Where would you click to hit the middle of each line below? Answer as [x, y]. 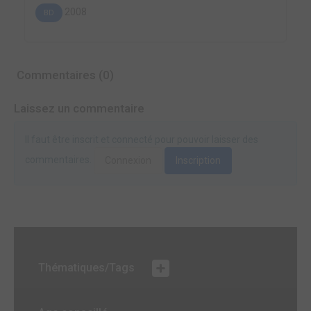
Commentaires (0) [64, 75]
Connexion [128, 160]
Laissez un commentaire [79, 108]
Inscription [198, 160]
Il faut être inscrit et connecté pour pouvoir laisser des [142, 140]
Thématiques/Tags [88, 268]
